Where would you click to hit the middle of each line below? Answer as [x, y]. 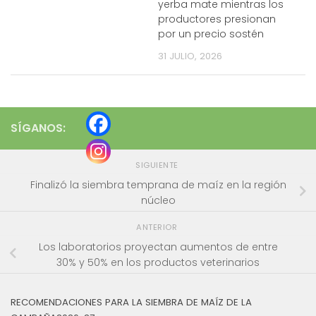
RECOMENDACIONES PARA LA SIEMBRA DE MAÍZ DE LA [131, 303]
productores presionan [217, 19]
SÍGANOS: [38, 128]
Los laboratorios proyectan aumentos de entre [158, 247]
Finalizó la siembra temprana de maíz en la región [158, 184]
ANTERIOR [158, 227]
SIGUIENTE [158, 165]
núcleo [158, 200]
